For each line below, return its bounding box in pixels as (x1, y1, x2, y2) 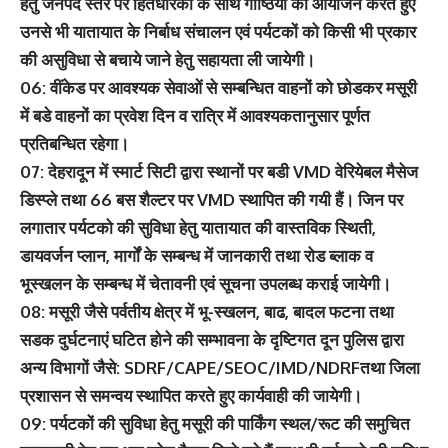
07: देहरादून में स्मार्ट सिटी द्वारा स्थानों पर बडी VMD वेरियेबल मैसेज (20, 160, 418, 182)
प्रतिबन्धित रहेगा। (20, 132, 129, 154)
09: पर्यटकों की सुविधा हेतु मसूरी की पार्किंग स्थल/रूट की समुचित (20, 412, 410, 434)
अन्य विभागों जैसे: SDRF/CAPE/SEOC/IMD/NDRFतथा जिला (20, 356, 420, 378)
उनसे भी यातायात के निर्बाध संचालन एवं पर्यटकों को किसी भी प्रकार (20, 20, 416, 42)
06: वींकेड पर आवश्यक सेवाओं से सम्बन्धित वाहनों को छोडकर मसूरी (20, 76, 417, 98)
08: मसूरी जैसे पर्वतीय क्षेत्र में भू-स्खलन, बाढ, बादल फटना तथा (20, 300, 394, 322)
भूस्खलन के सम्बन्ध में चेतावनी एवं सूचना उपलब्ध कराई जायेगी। (20, 272, 391, 294)
